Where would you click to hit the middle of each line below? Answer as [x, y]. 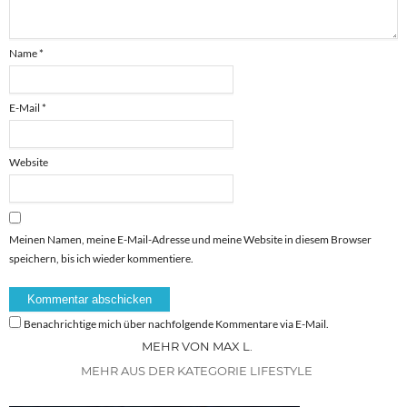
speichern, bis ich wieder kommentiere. [101, 258]
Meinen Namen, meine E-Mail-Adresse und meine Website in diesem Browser [190, 239]
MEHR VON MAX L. [197, 346]
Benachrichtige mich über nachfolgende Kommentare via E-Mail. [176, 323]
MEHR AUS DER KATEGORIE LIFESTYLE [197, 370]
